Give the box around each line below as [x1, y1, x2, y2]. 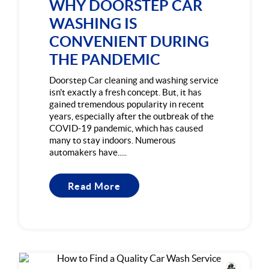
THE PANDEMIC [49, 51, 161, 68]
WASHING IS [49, 15, 138, 32]
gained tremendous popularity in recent [49, 99, 205, 110]
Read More [68, 181, 121, 192]
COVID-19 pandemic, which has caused [49, 123, 204, 134]
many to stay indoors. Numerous [49, 135, 177, 146]
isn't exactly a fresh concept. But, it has [49, 87, 202, 98]
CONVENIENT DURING [49, 33, 210, 50]
